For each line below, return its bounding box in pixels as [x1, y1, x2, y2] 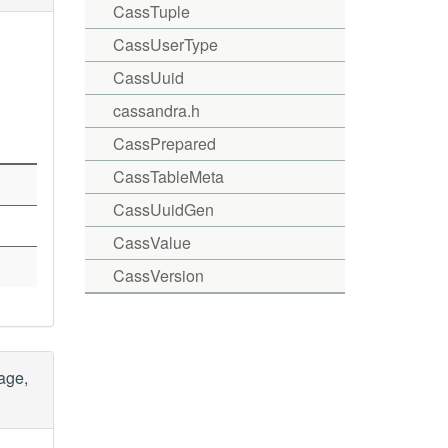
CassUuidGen [112, 198, 214, 221]
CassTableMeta [112, 165, 224, 188]
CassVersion [112, 264, 204, 287]
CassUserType [112, 33, 218, 56]
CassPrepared [112, 132, 216, 155]
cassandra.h [112, 99, 200, 122]
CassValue [112, 231, 191, 254]
